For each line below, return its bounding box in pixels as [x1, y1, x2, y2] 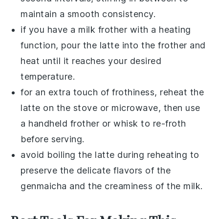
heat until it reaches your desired [21, 55, 162, 66]
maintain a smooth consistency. [21, 8, 156, 19]
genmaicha [21, 180, 67, 191]
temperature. [21, 71, 75, 82]
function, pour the [21, 40, 100, 50]
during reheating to [114, 149, 199, 160]
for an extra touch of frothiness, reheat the [21, 87, 204, 97]
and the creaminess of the [66, 180, 184, 191]
